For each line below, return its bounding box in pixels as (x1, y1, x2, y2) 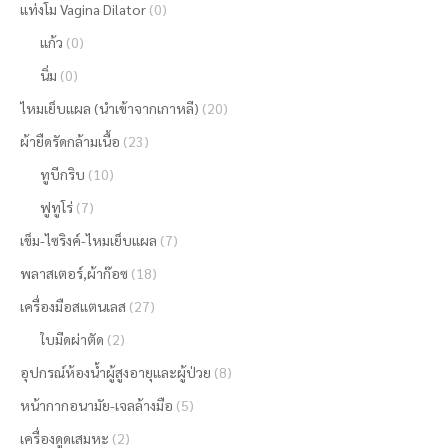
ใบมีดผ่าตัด (40, 330, 104, 348)
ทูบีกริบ (40, 165, 85, 183)
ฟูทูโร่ (40, 198, 73, 216)
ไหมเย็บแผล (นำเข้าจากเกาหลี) (20, 99, 199, 117)
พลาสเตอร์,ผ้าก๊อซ (20, 264, 128, 282)
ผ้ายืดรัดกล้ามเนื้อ (20, 132, 120, 150)
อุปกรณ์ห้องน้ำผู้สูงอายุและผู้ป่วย (20, 363, 211, 381)
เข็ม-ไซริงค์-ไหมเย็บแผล (20, 231, 157, 249)
